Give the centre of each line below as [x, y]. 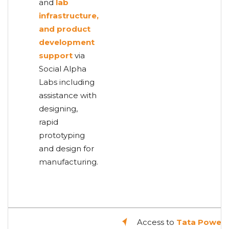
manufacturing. [68, 162]
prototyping [62, 135]
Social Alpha [63, 68]
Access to [157, 222]
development [67, 42]
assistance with [68, 95]
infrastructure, [69, 15]
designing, [58, 108]
